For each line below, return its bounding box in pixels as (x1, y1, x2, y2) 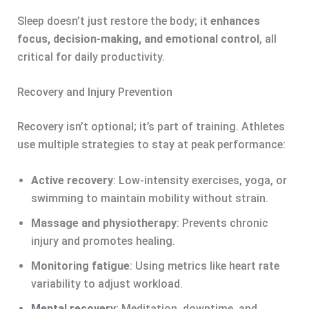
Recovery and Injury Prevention (17, 86, 172, 99)
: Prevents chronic (176, 216, 268, 230)
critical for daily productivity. (17, 50, 165, 63)
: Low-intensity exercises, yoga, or (112, 173, 287, 187)
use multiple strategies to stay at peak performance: (17, 138, 286, 152)
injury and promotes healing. (30, 234, 175, 248)
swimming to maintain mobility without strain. (30, 191, 268, 205)
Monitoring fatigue (30, 259, 130, 272)
